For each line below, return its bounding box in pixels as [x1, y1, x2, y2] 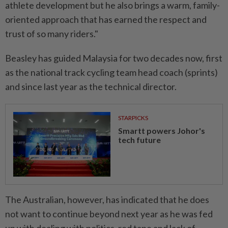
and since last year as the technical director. [5, 81, 177, 92]
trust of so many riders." [5, 28, 98, 39]
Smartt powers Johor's [118, 126, 205, 135]
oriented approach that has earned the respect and [5, 14, 207, 25]
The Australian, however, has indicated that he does [5, 194, 209, 205]
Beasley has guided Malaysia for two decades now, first [5, 52, 222, 64]
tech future [118, 135, 161, 145]
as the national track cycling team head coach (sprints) [5, 67, 218, 78]
